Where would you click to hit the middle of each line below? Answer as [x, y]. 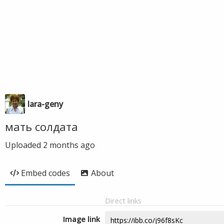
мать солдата [41, 126]
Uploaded [24, 145]
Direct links [123, 200]
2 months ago [69, 145]
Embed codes [45, 173]
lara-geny [45, 104]
